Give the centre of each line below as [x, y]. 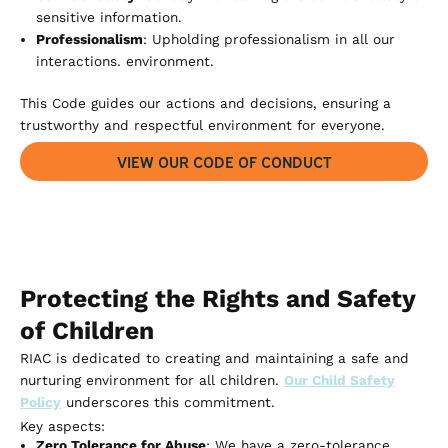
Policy [40, 401]
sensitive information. [108, 16]
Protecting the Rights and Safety [217, 298]
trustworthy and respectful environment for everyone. [202, 125]
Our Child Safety [339, 379]
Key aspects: [62, 425]
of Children [87, 330]
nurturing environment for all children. [152, 379]
